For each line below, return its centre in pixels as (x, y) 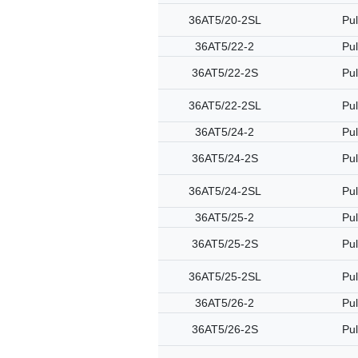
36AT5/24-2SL (225, 191)
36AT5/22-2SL (225, 105)
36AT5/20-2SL (225, 20)
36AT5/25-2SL (225, 276)
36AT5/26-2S (225, 329)
